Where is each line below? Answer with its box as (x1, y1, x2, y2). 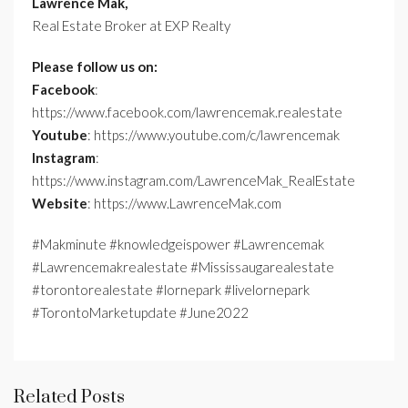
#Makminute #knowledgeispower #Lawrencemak (32, 236, 324, 253)
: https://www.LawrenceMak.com (87, 195, 281, 212)
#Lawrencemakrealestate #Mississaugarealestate (32, 259, 334, 276)
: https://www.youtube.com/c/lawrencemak (87, 127, 340, 144)
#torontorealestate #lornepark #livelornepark (32, 281, 310, 299)
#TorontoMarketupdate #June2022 (32, 304, 249, 321)
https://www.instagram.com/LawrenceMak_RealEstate (32, 172, 355, 189)
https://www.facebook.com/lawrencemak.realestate (32, 104, 342, 121)
